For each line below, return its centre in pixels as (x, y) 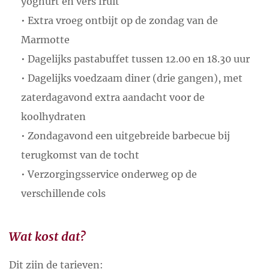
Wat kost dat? (47, 237)
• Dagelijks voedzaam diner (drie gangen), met (132, 78)
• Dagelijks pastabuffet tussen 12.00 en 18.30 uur (135, 59)
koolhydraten (53, 117)
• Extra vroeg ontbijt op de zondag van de (119, 21)
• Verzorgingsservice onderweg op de (109, 174)
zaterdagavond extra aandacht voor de (113, 98)
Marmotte (45, 40)
